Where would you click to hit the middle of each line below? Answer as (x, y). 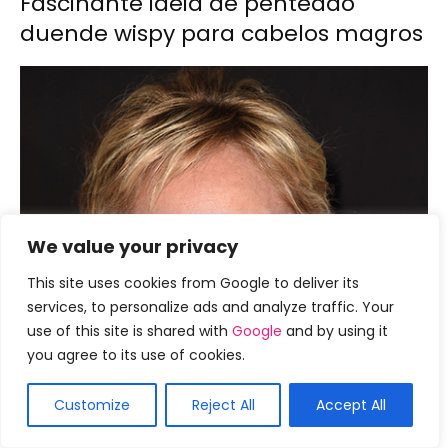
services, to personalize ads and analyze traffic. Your (210, 307)
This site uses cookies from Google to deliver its (193, 283)
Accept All (351, 405)
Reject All (223, 405)
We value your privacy (132, 246)
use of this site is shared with (129, 331)
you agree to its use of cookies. (136, 355)
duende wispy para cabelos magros (221, 33)
